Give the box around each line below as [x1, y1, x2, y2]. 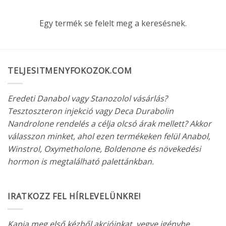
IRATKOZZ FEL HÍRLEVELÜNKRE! [8, 191, 141, 202]
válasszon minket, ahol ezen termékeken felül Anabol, [8, 130, 210, 142]
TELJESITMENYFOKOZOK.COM [8, 65, 132, 76]
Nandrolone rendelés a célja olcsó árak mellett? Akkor [8, 118, 211, 129]
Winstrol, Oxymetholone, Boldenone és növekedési [8, 143, 201, 154]
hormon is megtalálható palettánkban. [8, 155, 154, 167]
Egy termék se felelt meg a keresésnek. [39, 18, 187, 29]
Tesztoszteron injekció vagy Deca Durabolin [8, 105, 174, 117]
